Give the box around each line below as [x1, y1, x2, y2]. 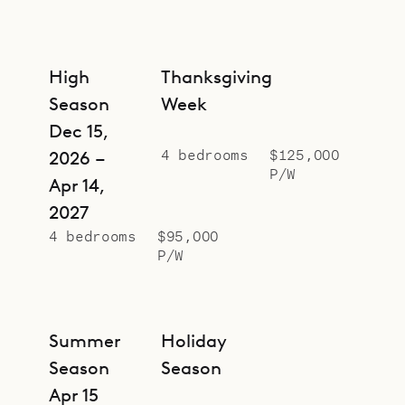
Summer [49, 330, 120, 353]
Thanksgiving [161, 66, 272, 89]
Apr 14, [49, 174, 105, 197]
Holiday [161, 330, 227, 353]
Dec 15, [49, 120, 108, 143]
